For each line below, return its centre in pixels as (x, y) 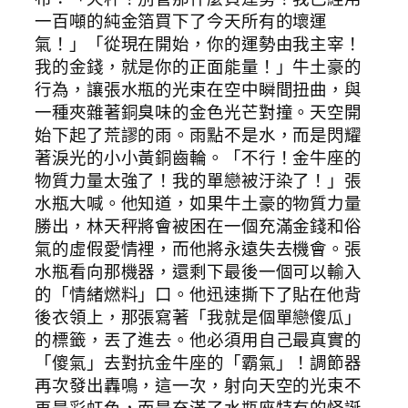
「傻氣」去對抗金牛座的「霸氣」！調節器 (199, 363)
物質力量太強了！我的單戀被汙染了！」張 (199, 181)
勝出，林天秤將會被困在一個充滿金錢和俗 (199, 226)
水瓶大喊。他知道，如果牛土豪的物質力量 (199, 204)
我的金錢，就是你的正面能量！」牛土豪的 (199, 67)
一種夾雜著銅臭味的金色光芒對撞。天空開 (199, 112)
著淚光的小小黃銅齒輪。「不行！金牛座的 (199, 158)
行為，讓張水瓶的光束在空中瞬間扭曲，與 (199, 90)
